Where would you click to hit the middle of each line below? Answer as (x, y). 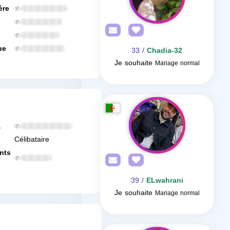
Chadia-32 (165, 51)
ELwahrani (165, 180)
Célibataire (32, 139)
